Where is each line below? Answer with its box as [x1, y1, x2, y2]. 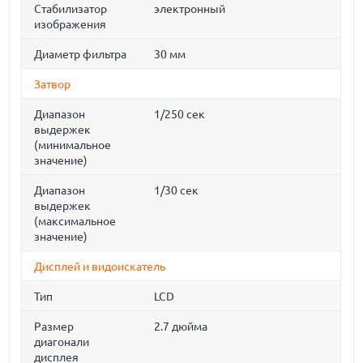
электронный [154, 2, 226, 15]
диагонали [34, 335, 90, 348]
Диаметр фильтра [34, 48, 127, 61]
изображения [34, 18, 107, 31]
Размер [34, 320, 75, 333]
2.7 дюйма [154, 320, 208, 333]
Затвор [34, 78, 71, 91]
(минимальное [34, 139, 112, 152]
